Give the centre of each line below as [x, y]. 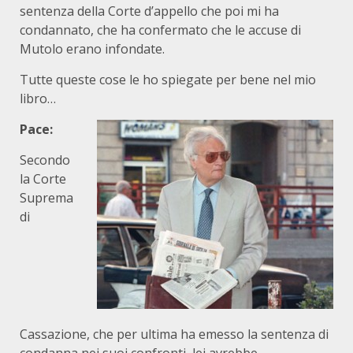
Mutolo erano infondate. [92, 49]
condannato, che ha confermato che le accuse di [160, 30]
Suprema [46, 198]
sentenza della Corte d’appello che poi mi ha [149, 11]
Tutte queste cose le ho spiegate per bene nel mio [168, 80]
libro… [38, 98]
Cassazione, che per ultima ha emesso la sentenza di [174, 334]
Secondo [45, 160]
